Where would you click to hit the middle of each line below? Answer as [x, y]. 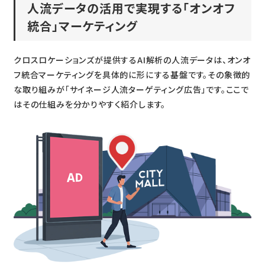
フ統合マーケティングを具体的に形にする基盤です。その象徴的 [132, 75]
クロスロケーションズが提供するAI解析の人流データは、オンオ [132, 60]
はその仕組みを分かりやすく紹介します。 [90, 104]
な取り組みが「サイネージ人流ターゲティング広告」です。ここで [131, 90]
